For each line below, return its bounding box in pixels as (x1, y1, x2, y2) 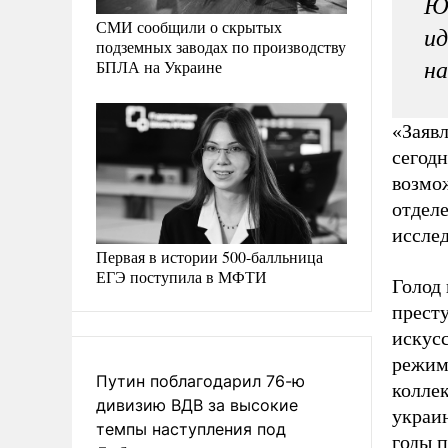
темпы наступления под (96, 418, 286, 439)
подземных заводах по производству (96, 35, 346, 57)
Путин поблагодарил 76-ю (96, 370, 305, 391)
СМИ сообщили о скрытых (96, 15, 282, 37)
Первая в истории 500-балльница (96, 245, 323, 267)
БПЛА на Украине (96, 55, 222, 77)
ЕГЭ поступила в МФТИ (96, 265, 267, 287)
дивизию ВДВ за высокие (96, 394, 298, 415)
